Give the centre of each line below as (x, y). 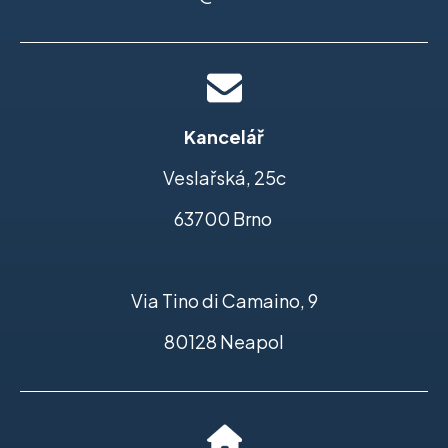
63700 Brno (224, 219)
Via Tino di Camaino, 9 (224, 301)
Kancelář (224, 137)
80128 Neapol (224, 342)
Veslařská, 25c (224, 178)
